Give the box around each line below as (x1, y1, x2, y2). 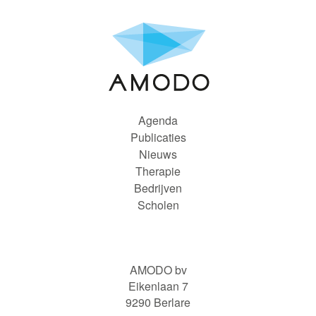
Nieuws (139, 146, 177, 162)
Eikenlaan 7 (128, 278, 188, 294)
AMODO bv (129, 262, 187, 278)
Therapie (135, 163, 181, 179)
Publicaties (130, 129, 186, 145)
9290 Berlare (126, 294, 190, 310)
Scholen (137, 197, 179, 213)
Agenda (138, 112, 178, 128)
